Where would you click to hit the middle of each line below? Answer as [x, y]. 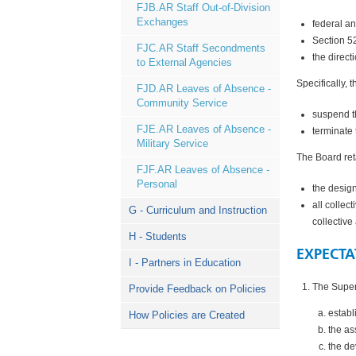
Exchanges [163, 22]
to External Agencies [184, 62]
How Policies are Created [187, 315]
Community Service [182, 103]
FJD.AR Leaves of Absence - [204, 89]
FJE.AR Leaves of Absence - [204, 129]
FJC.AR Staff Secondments [201, 48]
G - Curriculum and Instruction [198, 210]
